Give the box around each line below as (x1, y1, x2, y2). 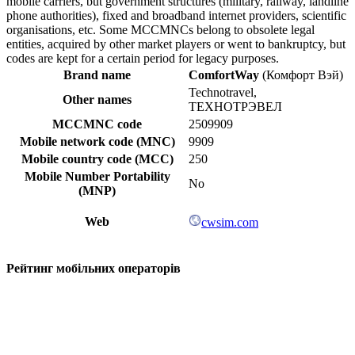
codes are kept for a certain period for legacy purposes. (6, 51, 279, 65)
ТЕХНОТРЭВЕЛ (189, 99, 282, 113)
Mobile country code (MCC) (21, 151, 174, 166)
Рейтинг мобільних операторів (6, 261, 181, 276)
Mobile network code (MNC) (19, 134, 175, 148)
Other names (63, 92, 132, 106)
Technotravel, (189, 85, 257, 99)
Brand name (63, 67, 131, 82)
